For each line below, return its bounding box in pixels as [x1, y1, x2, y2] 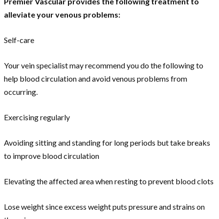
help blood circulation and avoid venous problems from [4, 74, 187, 84]
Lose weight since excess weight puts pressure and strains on [4, 202, 205, 212]
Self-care [4, 35, 34, 45]
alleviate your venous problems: [4, 10, 120, 20]
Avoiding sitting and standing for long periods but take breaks [4, 138, 210, 148]
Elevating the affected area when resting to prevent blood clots [4, 176, 214, 186]
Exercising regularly [4, 112, 70, 122]
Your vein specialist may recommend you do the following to [4, 61, 203, 70]
